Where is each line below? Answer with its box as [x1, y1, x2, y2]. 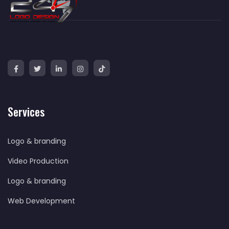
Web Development [8, 196, 75, 207]
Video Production [8, 156, 68, 167]
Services [8, 103, 44, 120]
